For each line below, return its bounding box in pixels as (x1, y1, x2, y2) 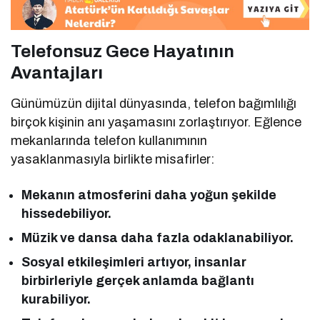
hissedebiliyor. (21, 206, 111, 221)
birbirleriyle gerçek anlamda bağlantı (21, 273, 255, 288)
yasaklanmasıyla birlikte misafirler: (11, 151, 215, 166)
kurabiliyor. (21, 291, 91, 306)
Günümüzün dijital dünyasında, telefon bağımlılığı (11, 96, 297, 111)
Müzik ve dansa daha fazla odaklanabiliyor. (21, 230, 294, 245)
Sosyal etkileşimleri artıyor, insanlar (21, 254, 247, 269)
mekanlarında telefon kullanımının (11, 133, 208, 148)
